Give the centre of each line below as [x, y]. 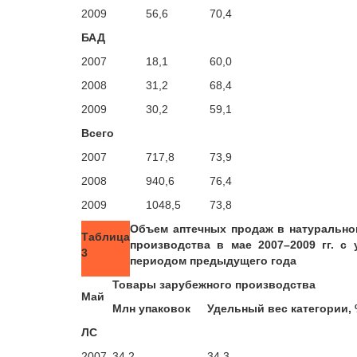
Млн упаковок [151, 308]
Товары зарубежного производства [214, 284]
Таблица [106, 237]
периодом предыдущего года [213, 261]
